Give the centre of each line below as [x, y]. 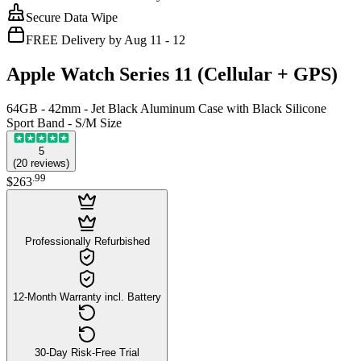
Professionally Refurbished [87, 241]
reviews [48, 163]
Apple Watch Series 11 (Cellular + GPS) [172, 74]
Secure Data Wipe [72, 17]
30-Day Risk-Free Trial [87, 352]
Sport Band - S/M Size [64, 122]
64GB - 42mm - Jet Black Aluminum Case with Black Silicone [166, 108]
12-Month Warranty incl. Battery [87, 297]
